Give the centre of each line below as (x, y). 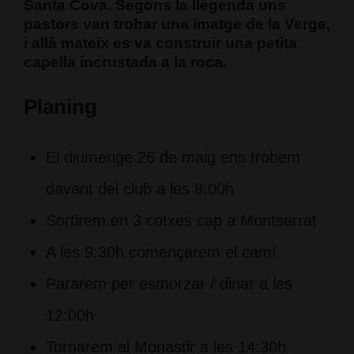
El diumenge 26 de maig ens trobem (173, 157)
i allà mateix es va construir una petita (160, 43)
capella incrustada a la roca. (125, 62)
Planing (60, 107)
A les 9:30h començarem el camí (161, 252)
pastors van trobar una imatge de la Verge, (177, 24)
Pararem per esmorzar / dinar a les (169, 284)
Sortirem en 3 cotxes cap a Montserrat (181, 220)
